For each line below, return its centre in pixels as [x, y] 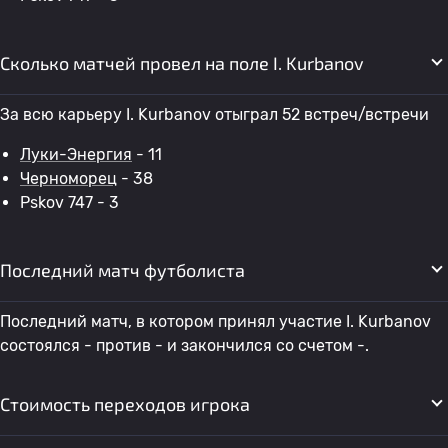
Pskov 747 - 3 [69, 202]
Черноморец [68, 178]
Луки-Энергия [76, 154]
